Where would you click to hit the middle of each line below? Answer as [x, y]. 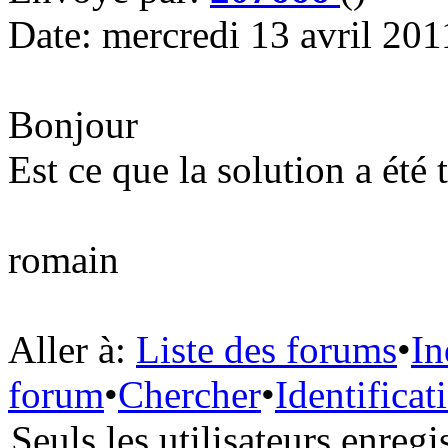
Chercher [189, 394]
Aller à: [67, 349]
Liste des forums [266, 349]
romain [63, 259]
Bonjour [73, 124]
